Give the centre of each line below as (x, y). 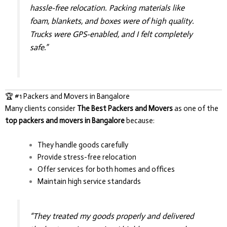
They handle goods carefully (83, 145)
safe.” (39, 48)
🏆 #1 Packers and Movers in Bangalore (67, 97)
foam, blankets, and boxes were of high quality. (112, 21)
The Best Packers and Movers (125, 109)
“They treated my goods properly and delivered (112, 216)
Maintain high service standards (89, 181)
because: (140, 121)
